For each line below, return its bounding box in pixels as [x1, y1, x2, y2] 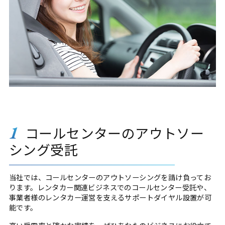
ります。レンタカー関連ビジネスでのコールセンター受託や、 [9, 182, 211, 193]
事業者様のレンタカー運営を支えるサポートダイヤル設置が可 [9, 192, 212, 203]
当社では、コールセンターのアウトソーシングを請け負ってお [9, 172, 211, 183]
